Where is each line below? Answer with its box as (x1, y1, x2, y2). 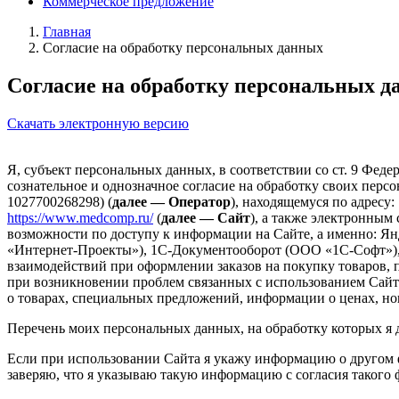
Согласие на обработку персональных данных (43, 40, 323, 55)
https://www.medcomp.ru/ (7, 209, 153, 225)
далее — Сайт (161, 209, 250, 225)
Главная (43, 24, 91, 39)
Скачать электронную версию (7, 115, 189, 131)
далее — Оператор (112, 193, 231, 209)
